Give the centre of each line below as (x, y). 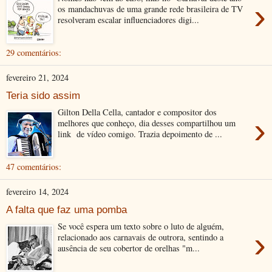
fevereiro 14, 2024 (37, 192)
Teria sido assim (43, 95)
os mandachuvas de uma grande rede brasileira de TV (151, 9)
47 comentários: (34, 167)
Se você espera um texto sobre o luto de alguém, (141, 226)
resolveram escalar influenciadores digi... (129, 20)
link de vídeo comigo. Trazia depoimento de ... (140, 134)
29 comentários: (34, 53)
